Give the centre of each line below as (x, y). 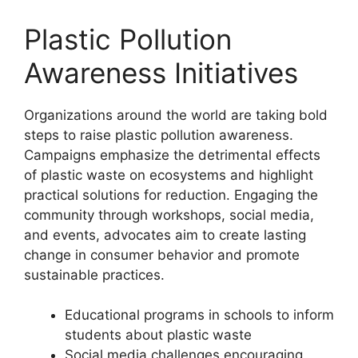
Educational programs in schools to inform (199, 315)
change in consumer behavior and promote (162, 255)
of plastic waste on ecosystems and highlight (169, 175)
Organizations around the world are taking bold (176, 115)
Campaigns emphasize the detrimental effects (172, 155)
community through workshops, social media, (169, 215)
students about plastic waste (158, 335)
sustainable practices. (94, 274)
